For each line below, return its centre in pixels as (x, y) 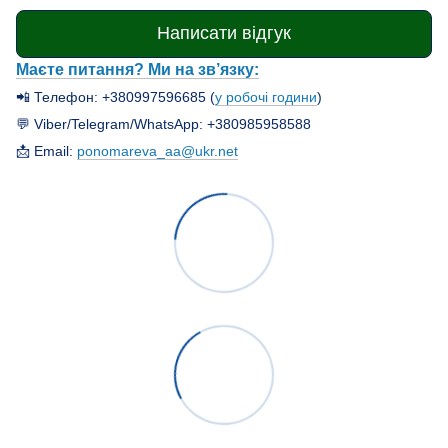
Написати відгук (224, 33)
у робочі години (266, 96)
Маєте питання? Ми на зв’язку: (137, 68)
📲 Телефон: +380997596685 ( (115, 96)
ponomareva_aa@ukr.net (157, 150)
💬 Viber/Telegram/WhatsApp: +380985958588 (163, 123)
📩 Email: (46, 150)
